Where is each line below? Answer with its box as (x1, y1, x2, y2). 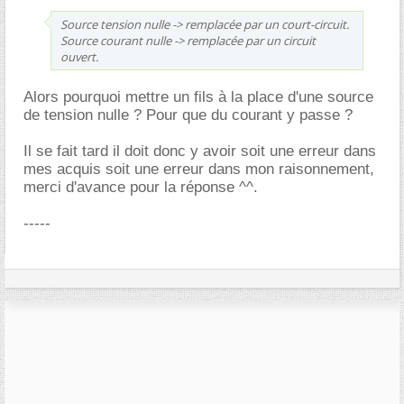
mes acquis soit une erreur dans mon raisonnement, (23, 161, 374, 178)
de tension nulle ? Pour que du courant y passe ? (23, 106, 353, 124)
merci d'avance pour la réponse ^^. (23, 179, 258, 196)
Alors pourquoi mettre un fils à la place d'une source (23, 88, 373, 106)
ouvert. (60, 49, 98, 65)
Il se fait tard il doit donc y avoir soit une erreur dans (23, 142, 376, 160)
